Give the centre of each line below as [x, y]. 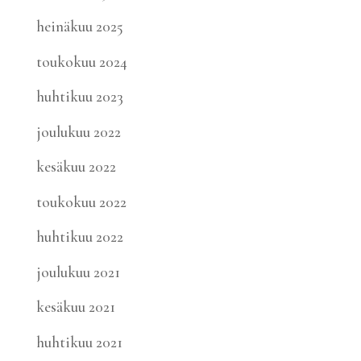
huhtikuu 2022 [79, 237]
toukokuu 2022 [81, 201]
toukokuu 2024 [81, 61]
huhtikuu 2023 [79, 96]
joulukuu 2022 [78, 131]
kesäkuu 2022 [76, 166]
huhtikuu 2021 [79, 342]
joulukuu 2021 [78, 272]
